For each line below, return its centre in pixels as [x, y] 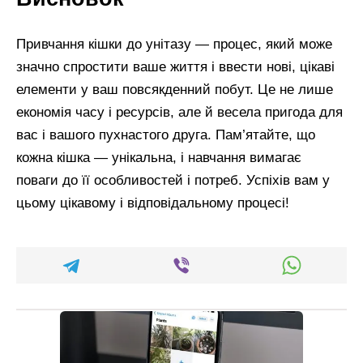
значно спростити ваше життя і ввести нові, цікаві [175, 67]
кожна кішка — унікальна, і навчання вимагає [159, 158]
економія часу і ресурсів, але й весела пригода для [179, 113]
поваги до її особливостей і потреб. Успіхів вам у [173, 181]
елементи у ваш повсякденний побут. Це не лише [175, 90]
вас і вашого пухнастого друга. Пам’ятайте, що [166, 135]
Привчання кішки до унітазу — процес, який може [174, 45]
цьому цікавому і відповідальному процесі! [153, 203]
